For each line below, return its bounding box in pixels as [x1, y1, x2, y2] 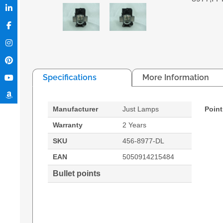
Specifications [43, 72, 97, 82]
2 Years [122, 120, 146, 129]
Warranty [53, 120, 83, 129]
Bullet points [53, 169, 101, 178]
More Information [142, 72, 209, 82]
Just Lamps [122, 105, 159, 113]
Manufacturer [53, 105, 98, 113]
